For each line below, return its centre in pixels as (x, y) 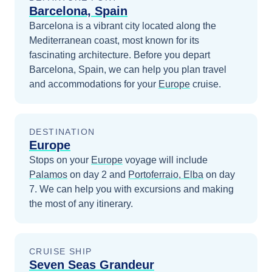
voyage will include (165, 160)
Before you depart (172, 55)
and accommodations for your (93, 84)
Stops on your (60, 160)
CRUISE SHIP (61, 251)
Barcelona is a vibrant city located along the (123, 26)
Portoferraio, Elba (166, 175)
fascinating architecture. (81, 55)
